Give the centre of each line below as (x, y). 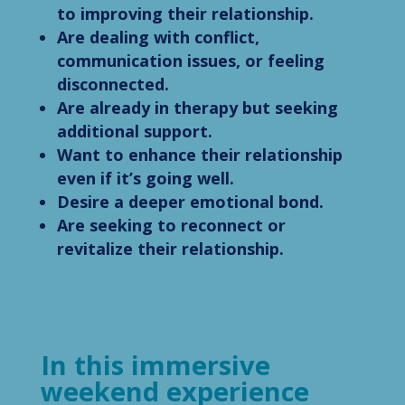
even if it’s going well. (145, 179)
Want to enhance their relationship (199, 155)
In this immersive (155, 365)
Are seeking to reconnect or (171, 226)
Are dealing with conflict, (158, 38)
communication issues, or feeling (190, 61)
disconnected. (113, 85)
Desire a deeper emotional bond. (190, 202)
